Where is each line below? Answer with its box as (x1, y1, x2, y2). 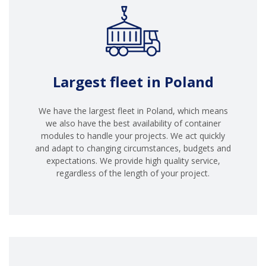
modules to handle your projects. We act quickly (41, 129, 225, 141)
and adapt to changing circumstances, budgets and (35, 142, 231, 154)
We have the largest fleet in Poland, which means (38, 104, 228, 116)
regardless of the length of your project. (56, 167, 210, 179)
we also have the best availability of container (45, 117, 221, 129)
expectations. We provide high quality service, (46, 154, 220, 166)
